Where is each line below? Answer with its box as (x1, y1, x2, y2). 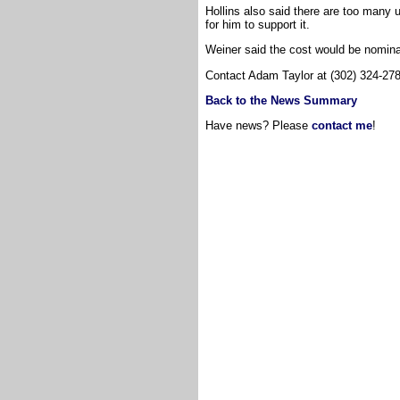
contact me (312, 119, 372, 133)
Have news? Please (205, 119, 312, 133)
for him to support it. (205, 17, 310, 31)
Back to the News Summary (205, 93, 357, 107)
